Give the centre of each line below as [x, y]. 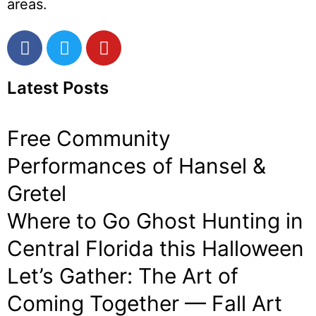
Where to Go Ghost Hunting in [155, 221]
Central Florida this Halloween [156, 248]
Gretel [37, 193]
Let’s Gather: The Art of [123, 276]
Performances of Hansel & [136, 166]
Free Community [89, 138]
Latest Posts [58, 88]
